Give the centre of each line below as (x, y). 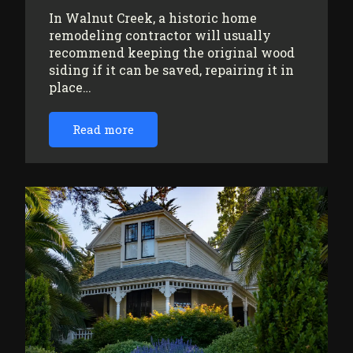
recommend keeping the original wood (172, 52)
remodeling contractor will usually (160, 35)
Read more (103, 129)
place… (70, 87)
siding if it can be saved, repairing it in (171, 69)
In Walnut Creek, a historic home (153, 17)
